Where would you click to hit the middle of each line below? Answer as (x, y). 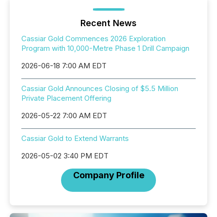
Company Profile (108, 175)
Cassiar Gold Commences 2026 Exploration (93, 39)
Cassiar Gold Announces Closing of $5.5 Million (100, 88)
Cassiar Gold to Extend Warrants (75, 138)
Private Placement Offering (66, 98)
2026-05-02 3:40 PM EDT (65, 156)
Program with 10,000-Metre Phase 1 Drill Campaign (105, 48)
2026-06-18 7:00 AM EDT (64, 66)
